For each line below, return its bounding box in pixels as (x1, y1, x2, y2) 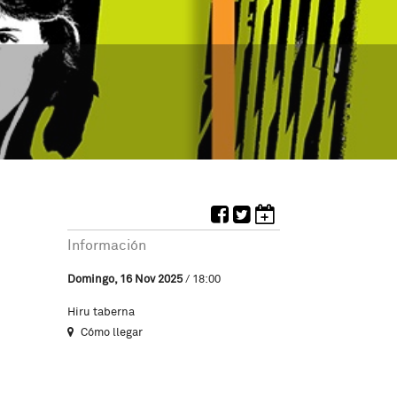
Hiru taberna (67, 305, 135, 319)
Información (67, 237, 146, 254)
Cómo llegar (78, 325, 143, 339)
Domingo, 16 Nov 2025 (67, 272, 183, 286)
